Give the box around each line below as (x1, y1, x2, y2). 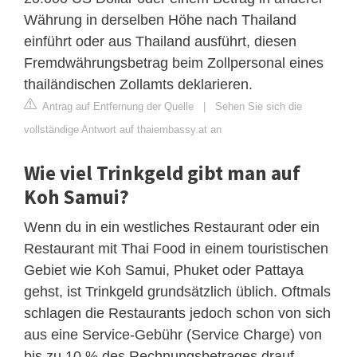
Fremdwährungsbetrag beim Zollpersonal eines (24, 54, 324, 71)
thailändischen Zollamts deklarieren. (24, 76, 253, 92)
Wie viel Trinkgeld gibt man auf (24, 159, 300, 186)
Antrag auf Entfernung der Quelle (40, 100, 194, 112)
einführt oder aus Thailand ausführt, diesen (24, 33, 296, 49)
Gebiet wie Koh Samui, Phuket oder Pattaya (24, 261, 304, 278)
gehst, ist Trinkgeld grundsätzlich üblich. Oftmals (24, 283, 331, 300)
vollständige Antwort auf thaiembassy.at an (24, 123, 222, 135)
